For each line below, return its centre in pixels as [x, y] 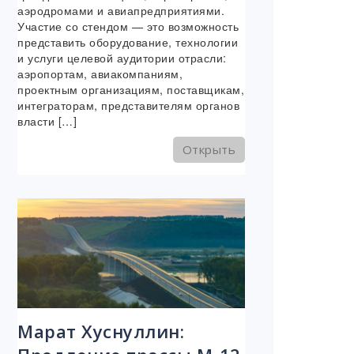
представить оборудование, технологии [128, 42]
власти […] [47, 121]
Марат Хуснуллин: [101, 331]
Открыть [209, 150]
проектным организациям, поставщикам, [131, 90]
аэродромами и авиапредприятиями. [121, 11]
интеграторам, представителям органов [128, 105]
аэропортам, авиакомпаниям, [100, 74]
